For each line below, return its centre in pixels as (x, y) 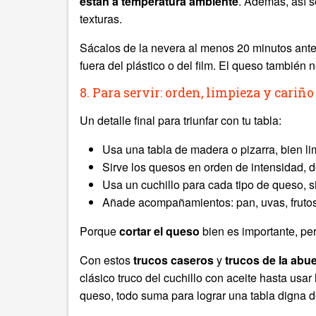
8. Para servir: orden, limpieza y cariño (197, 93)
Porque (99, 231)
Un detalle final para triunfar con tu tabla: (181, 120)
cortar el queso (159, 231)
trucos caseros (174, 260)
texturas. (101, 19)
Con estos (107, 260)
